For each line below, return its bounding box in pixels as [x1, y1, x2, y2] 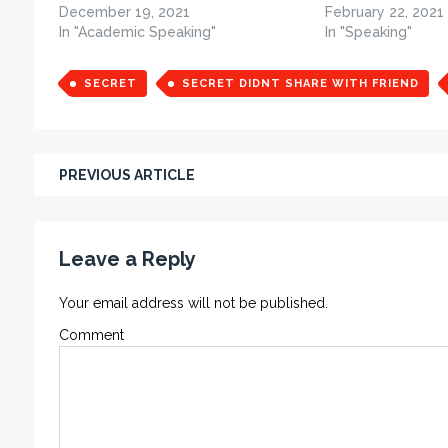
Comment [58, 327, 124, 344]
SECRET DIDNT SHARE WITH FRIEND [181, 77, 419, 91]
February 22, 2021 [324, 4, 444, 21]
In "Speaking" [324, 24, 412, 41]
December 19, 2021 [58, 4, 190, 21]
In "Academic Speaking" [58, 24, 216, 41]
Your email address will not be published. [58, 295, 328, 312]
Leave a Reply [58, 247, 196, 272]
